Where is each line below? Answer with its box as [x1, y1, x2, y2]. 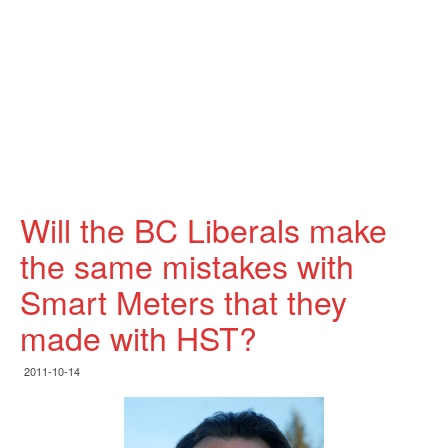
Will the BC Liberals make [20, 206, 387, 252]
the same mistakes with [20, 242, 354, 288]
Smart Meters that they [20, 278, 347, 324]
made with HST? [20, 314, 257, 360]
